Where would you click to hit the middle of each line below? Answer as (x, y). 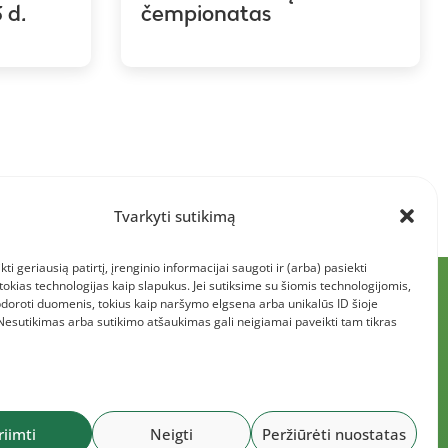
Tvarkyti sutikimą (175, 215)
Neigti (171, 433)
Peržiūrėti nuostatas (334, 433)
